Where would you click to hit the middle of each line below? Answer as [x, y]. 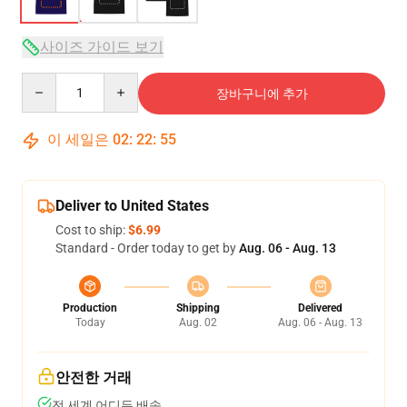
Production [90, 308]
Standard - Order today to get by [147, 248]
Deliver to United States [132, 206]
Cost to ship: [92, 230]
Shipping [198, 308]
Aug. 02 [198, 323]
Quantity [46, 81]
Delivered [320, 308]
